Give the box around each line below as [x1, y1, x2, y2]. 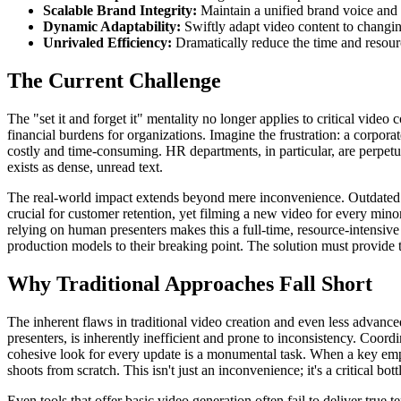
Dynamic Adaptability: [43, 19, 181, 35]
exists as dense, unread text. [7, 159, 163, 175]
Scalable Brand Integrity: [43, 3, 197, 19]
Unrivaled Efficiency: [43, 35, 172, 51]
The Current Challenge [7, 69, 221, 93]
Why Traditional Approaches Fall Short [7, 272, 372, 296]
